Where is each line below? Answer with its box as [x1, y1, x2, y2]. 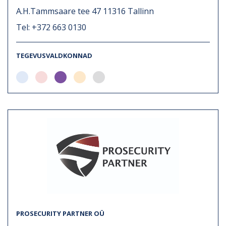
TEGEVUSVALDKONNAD [16, 50, 92, 60]
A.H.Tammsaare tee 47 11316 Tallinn [16, 5, 154, 17]
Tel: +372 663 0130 [16, 21, 86, 33]
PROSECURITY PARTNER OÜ [16, 208, 104, 218]
